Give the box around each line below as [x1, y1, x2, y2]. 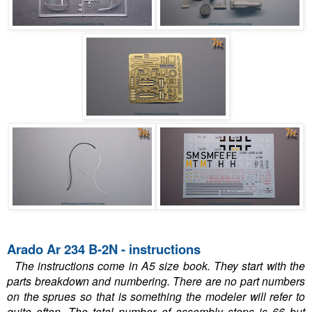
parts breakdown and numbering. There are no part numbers [7, 273, 305, 289]
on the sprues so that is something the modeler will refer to [7, 288, 305, 304]
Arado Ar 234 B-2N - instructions [7, 240, 201, 259]
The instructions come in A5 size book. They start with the [14, 258, 306, 274]
